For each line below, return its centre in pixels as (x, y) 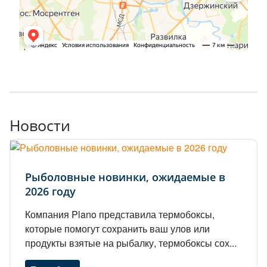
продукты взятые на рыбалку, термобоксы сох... (131, 243)
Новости (40, 125)
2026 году (50, 191)
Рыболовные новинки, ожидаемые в (125, 177)
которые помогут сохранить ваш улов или (117, 228)
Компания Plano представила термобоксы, (120, 214)
